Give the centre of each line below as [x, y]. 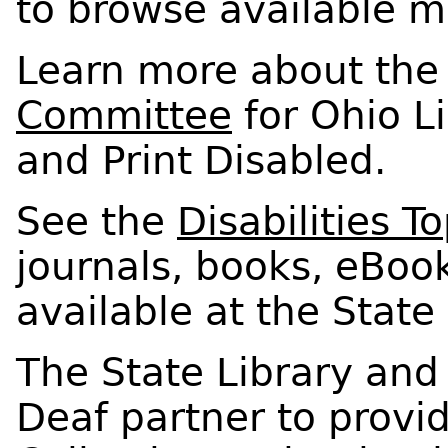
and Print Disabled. [201, 160]
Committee [124, 115]
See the [96, 221]
